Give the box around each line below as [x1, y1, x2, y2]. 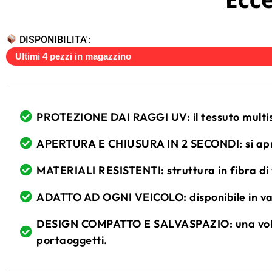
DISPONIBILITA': [17, 33, 91, 46]
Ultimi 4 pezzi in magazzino [15, 50, 131, 61]
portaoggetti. [36, 233, 107, 247]
